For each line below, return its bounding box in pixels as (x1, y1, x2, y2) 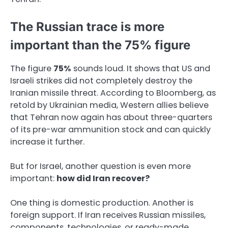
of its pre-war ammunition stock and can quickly (10, 123, 211, 135)
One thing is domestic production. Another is (10, 197, 193, 209)
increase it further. (10, 135, 84, 148)
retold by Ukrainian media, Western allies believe (10, 99, 209, 111)
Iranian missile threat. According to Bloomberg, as (10, 87, 216, 99)
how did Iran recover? (56, 172, 150, 184)
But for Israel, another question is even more (10, 160, 191, 172)
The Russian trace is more (10, 19, 164, 34)
